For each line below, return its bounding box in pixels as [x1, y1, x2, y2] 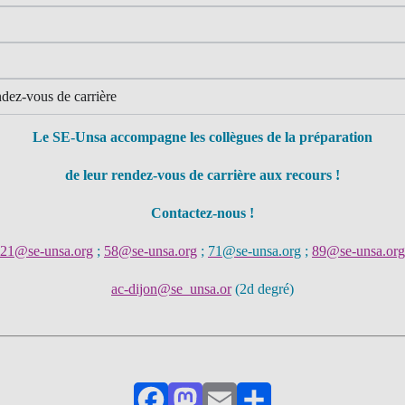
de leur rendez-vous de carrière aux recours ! [65, 166, 340, 183]
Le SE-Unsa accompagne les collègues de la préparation [33, 128, 372, 145]
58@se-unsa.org [104, 242, 197, 259]
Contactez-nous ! [151, 204, 254, 221]
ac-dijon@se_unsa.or [111, 280, 231, 297]
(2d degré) [231, 280, 294, 297]
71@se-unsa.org [208, 242, 301, 259]
